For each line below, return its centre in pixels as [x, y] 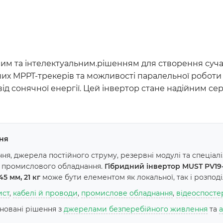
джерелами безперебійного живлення [136, 209]
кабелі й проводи [45, 193]
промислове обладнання [127, 193]
